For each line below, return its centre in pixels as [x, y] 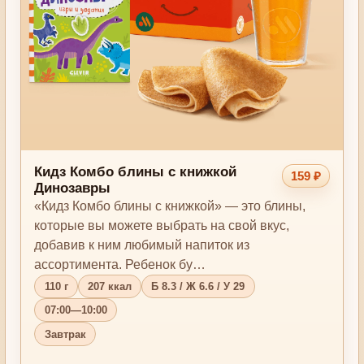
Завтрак [65, 334]
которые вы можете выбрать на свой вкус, [162, 226]
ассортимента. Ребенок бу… [120, 265]
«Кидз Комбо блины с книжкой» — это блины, [170, 206]
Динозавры [73, 188]
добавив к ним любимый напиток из [142, 245]
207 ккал [109, 287]
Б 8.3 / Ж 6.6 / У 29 [198, 287]
